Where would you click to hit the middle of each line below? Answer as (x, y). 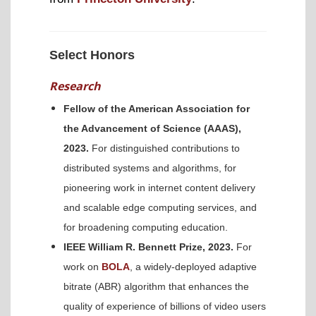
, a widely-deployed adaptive (193, 266)
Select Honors (92, 55)
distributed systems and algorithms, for (150, 168)
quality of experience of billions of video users (165, 306)
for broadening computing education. (146, 227)
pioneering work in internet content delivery (159, 187)
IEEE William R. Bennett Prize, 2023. (148, 247)
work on (83, 266)
